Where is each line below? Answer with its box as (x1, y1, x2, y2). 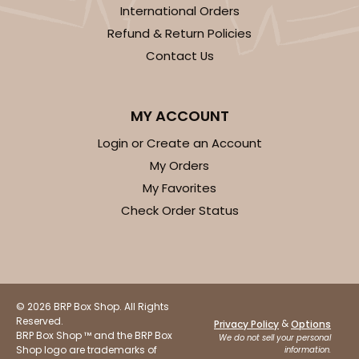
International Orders (119, 2, 240, 20)
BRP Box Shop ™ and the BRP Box (16, 329, 172, 343)
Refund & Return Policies (107, 25, 252, 42)
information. (284, 343, 331, 356)
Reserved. (16, 314, 63, 329)
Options (291, 317, 331, 331)
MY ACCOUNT (130, 106, 229, 127)
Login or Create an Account (97, 135, 262, 152)
